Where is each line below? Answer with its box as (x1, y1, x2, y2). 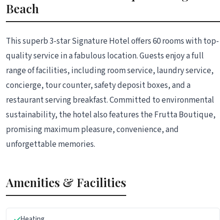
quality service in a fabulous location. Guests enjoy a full (6, 50, 204, 62)
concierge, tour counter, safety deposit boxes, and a (6, 79, 191, 91)
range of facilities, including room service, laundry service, (6, 64, 214, 77)
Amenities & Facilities (6, 174, 126, 190)
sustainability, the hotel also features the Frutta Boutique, (6, 109, 216, 121)
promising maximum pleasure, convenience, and (6, 123, 179, 136)
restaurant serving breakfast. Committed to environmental (6, 94, 214, 106)
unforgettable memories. (6, 138, 95, 150)
